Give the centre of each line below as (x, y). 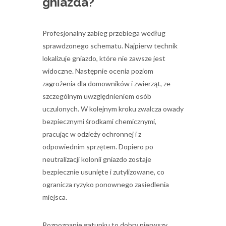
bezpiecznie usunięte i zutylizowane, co (103, 172)
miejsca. (55, 197)
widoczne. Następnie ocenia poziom (98, 71)
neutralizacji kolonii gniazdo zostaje (97, 159)
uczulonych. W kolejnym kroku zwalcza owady (113, 109)
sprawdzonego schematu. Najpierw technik (110, 46)
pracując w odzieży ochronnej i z (92, 134)
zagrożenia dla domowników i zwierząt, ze (106, 84)
